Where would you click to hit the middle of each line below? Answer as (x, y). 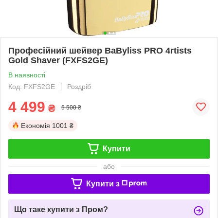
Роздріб (79, 86)
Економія (36, 125)
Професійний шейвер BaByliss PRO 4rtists (100, 50)
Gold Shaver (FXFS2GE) (58, 60)
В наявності (27, 75)
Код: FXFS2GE (32, 86)
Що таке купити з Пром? (61, 209)
